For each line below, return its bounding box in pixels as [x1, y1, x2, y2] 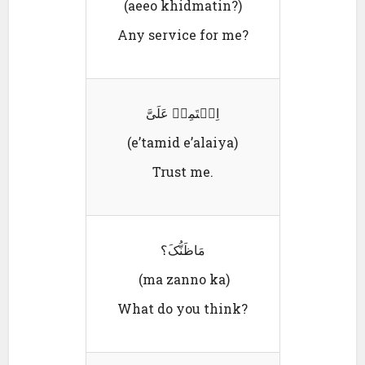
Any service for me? [117, 25, 248, 43]
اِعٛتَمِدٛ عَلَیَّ [146, 103, 219, 121]
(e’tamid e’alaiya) [127, 133, 238, 151]
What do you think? [117, 299, 248, 317]
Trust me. [152, 162, 213, 180]
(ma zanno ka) [135, 270, 230, 288]
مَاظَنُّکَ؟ [160, 240, 205, 258]
